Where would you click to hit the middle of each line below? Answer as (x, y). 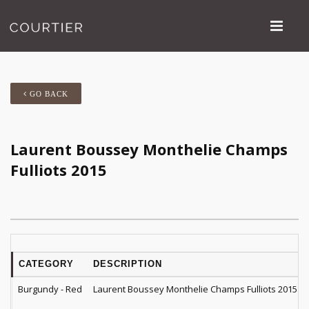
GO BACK (48, 94)
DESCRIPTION (128, 264)
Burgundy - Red (50, 289)
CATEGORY (46, 264)
